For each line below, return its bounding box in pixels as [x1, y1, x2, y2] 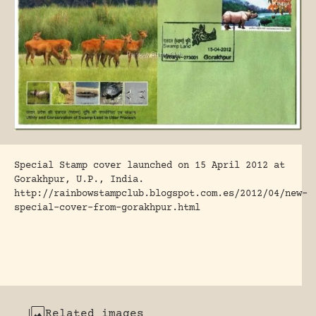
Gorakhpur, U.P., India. [14, 174, 144, 186]
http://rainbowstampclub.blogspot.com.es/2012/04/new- [14, 188, 308, 200]
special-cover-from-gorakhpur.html [14, 202, 200, 214]
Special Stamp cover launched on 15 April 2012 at [14, 160, 285, 172]
